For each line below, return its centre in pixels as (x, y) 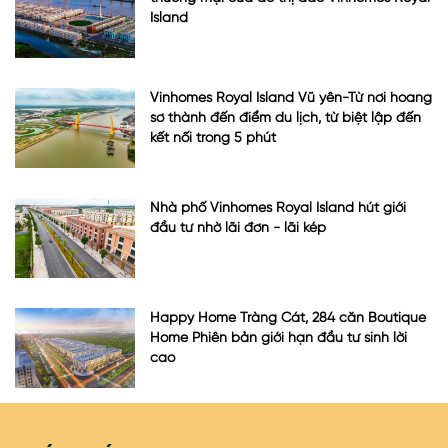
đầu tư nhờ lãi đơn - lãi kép (238, 228)
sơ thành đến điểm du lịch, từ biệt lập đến (285, 118)
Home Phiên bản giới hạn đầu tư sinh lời (278, 338)
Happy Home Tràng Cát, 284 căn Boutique (288, 318)
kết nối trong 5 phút (213, 138)
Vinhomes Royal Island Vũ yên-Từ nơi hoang (291, 98)
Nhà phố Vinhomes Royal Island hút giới (278, 208)
